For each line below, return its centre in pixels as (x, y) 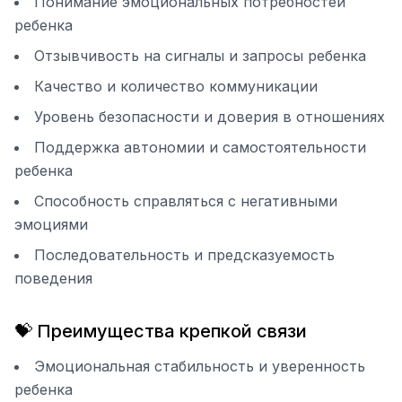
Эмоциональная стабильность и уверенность (200, 366)
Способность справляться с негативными (186, 201)
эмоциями (51, 224)
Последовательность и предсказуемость (184, 255)
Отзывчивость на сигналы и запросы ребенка (200, 56)
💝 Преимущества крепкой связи (161, 331)
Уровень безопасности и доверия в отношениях (210, 117)
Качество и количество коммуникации (176, 86)
